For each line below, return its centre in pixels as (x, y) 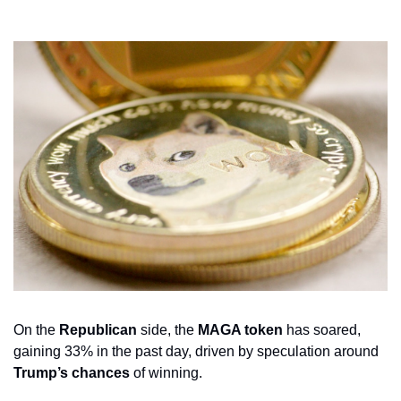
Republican (98, 329)
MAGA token (240, 329)
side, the (167, 329)
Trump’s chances (72, 372)
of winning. (168, 372)
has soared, (322, 329)
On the (36, 329)
